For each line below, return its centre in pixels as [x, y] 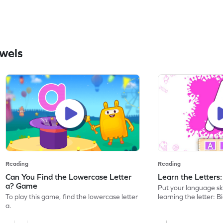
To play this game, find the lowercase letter [72, 196]
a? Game [22, 185]
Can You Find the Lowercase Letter [69, 176]
